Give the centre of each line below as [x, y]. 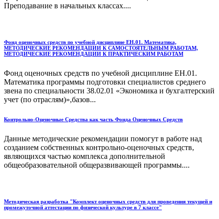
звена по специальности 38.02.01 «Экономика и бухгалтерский [109, 91]
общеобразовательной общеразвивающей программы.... [97, 165]
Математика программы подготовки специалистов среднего [105, 82]
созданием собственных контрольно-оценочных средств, [99, 148]
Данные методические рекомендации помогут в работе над [103, 139]
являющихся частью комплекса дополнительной [85, 156]
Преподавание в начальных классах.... [67, 6]
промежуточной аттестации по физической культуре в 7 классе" [83, 208]
